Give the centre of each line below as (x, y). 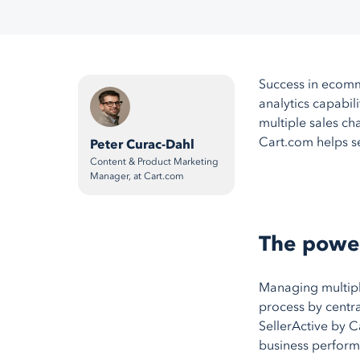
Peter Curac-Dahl (142, 145)
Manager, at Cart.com (137, 176)
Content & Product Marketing (154, 162)
